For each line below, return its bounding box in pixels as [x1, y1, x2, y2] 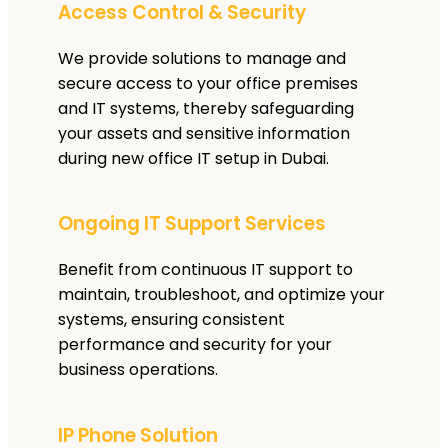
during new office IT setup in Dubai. [58, 146, 329, 170]
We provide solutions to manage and [58, 46, 346, 70]
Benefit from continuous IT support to [58, 258, 353, 282]
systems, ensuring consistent [58, 308, 285, 332]
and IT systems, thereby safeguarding [58, 96, 354, 120]
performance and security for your [58, 333, 332, 357]
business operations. [58, 358, 218, 382]
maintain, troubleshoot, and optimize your [58, 283, 385, 307]
